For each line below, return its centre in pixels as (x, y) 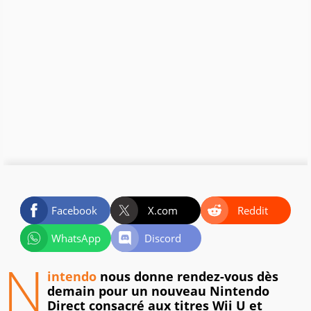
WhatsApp (76, 238)
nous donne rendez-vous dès (187, 277)
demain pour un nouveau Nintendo (158, 291)
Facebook (74, 211)
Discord (163, 238)
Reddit (253, 211)
